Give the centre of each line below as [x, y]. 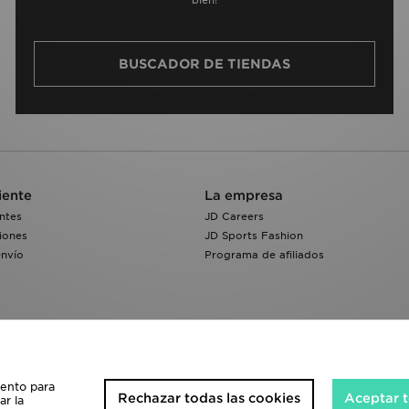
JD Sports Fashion [254, 235]
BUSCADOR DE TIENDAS [204, 63]
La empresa [244, 195]
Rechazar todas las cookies [209, 398]
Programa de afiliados [264, 254]
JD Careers [234, 216]
